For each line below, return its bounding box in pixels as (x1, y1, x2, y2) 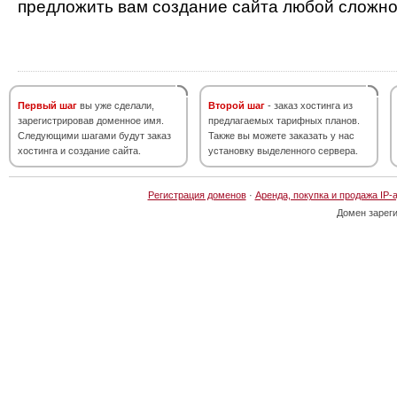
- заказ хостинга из (265, 100, 353, 111)
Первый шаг (18, 100, 77, 111)
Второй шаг (208, 100, 265, 111)
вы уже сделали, (77, 100, 154, 111)
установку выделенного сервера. (208, 145, 358, 156)
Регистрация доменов (147, 190, 246, 200)
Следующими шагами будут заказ (18, 130, 171, 141)
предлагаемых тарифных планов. (208, 115, 360, 126)
